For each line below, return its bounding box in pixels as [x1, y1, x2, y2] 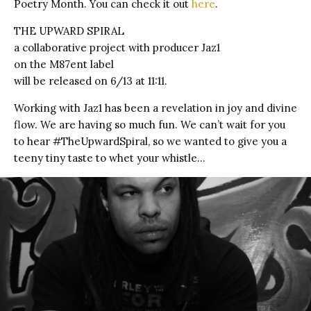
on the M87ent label [14, 57, 114, 71]
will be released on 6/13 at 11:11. [14, 74, 167, 87]
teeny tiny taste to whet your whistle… [14, 151, 205, 165]
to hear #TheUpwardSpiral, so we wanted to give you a [14, 134, 287, 148]
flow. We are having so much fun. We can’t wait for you [14, 117, 285, 131]
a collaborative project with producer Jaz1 [14, 40, 220, 54]
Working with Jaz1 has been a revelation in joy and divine [14, 101, 297, 115]
